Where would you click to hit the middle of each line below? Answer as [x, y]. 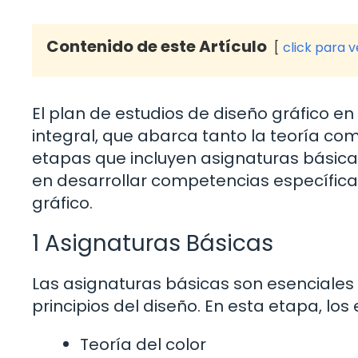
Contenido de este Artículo [157, 47]
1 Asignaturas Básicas [153, 244]
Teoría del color [143, 345]
